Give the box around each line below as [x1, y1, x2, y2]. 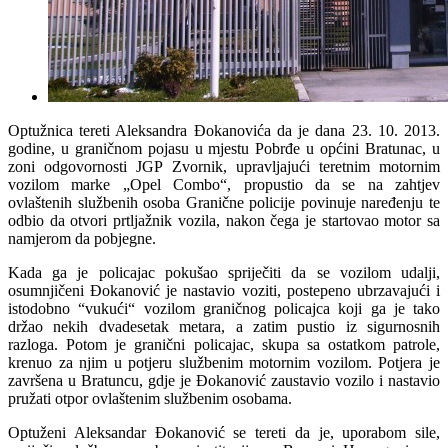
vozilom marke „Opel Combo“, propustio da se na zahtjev [8, 175, 440, 193]
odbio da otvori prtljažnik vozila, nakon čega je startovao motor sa [8, 211, 440, 229]
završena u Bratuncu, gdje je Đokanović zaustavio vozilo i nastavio [8, 371, 440, 389]
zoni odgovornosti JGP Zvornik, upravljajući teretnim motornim [8, 157, 440, 175]
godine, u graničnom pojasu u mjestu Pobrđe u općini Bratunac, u [8, 139, 440, 157]
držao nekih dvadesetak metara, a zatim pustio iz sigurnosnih [8, 317, 440, 335]
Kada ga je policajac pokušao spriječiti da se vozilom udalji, [8, 263, 440, 281]
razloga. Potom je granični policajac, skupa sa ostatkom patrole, [8, 335, 440, 353]
